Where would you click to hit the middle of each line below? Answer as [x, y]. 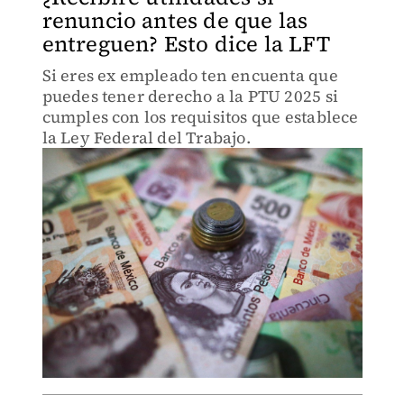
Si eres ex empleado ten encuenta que [190, 75]
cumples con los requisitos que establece [200, 117]
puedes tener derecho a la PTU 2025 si [190, 96]
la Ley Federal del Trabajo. [146, 138]
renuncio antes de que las [175, 20]
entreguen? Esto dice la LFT [186, 44]
